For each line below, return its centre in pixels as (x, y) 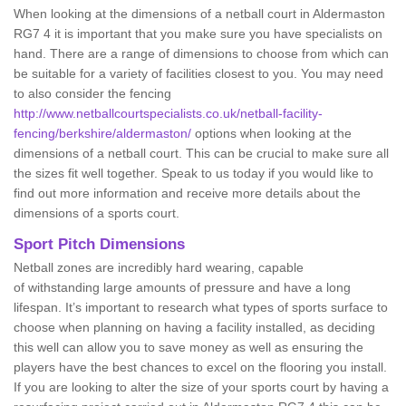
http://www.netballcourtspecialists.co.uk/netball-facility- (168, 113)
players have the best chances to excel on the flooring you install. (200, 367)
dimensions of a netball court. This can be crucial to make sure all (201, 153)
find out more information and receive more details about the (187, 193)
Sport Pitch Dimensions (99, 244)
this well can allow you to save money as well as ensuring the (188, 347)
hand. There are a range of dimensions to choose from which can (201, 53)
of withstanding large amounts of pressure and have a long (182, 287)
